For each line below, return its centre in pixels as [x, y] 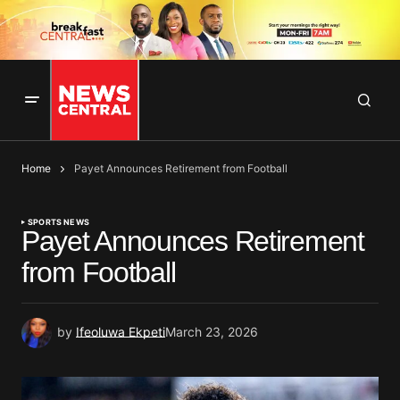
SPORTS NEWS [58, 222]
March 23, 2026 [212, 332]
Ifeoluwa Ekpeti [121, 332]
